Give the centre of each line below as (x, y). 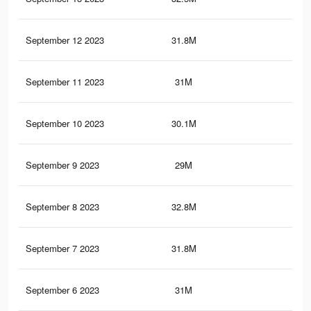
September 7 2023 (62, 249)
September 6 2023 (62, 290)
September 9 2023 (62, 165)
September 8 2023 (62, 207)
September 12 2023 (65, 40)
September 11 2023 (65, 82)
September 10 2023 (65, 124)
